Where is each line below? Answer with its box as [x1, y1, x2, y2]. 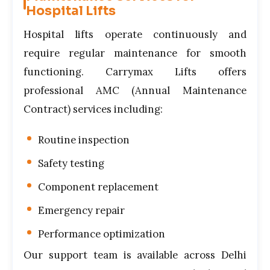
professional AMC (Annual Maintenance [24, 83, 246, 97]
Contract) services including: [24, 102, 163, 116]
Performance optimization [38, 227, 165, 240]
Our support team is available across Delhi [24, 248, 246, 262]
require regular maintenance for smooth [24, 46, 246, 60]
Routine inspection [38, 133, 130, 146]
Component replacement [38, 180, 159, 193]
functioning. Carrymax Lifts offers [24, 64, 246, 78]
